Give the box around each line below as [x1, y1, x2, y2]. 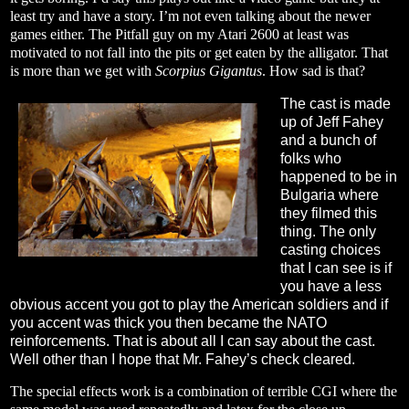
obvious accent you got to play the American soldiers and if [10, 296, 388, 312]
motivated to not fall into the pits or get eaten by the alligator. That [10, 44, 388, 60]
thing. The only [279, 223, 376, 239]
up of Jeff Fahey [279, 113, 383, 130]
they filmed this [279, 204, 377, 221]
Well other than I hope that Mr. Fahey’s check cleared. [10, 351, 355, 367]
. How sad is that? [262, 62, 365, 79]
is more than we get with [10, 62, 155, 79]
